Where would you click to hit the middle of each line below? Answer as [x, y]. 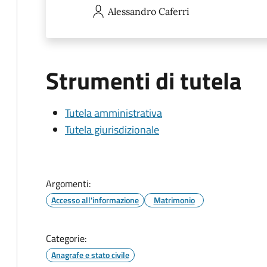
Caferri [174, 11]
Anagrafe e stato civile [90, 255]
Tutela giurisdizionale [112, 130]
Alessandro [132, 11]
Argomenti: [68, 184]
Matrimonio [174, 200]
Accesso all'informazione [95, 200]
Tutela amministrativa [114, 113]
